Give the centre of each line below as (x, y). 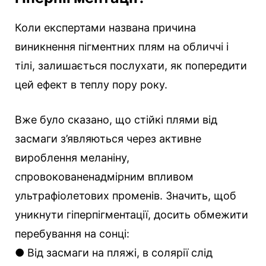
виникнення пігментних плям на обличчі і (122, 46)
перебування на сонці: (72, 233)
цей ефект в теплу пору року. (91, 84)
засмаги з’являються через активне (108, 138)
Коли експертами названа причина (105, 27)
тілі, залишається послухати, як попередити (131, 65)
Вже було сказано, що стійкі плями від (116, 119)
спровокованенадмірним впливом (104, 176)
